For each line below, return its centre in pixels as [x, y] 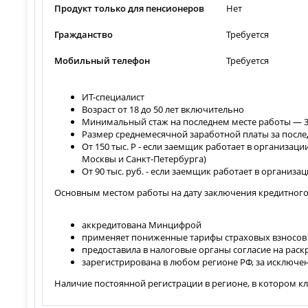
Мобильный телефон [102, 60]
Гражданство [84, 34]
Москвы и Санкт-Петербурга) [144, 158]
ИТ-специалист [113, 97]
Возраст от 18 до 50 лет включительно [163, 109]
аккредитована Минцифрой [142, 224]
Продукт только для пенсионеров [130, 8]
